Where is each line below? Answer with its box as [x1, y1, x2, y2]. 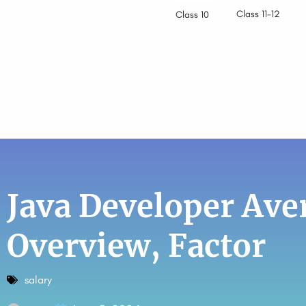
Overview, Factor [7, 227, 266, 265]
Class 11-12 [236, 8, 281, 20]
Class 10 [176, 9, 210, 20]
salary [25, 273, 52, 286]
